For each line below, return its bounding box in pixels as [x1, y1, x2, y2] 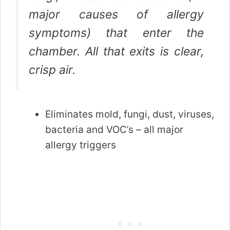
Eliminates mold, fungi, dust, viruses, [45, 108, 214, 121]
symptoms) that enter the [29, 26, 204, 41]
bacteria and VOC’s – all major [45, 124, 183, 136]
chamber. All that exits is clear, [29, 44, 204, 59]
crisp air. [29, 63, 75, 78]
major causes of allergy [29, 7, 204, 22]
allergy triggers [45, 139, 116, 151]
